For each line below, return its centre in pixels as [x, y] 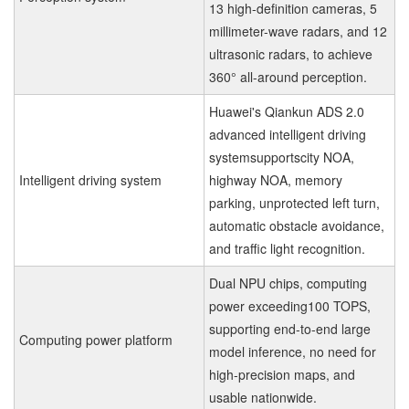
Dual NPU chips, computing [288, 283]
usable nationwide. [263, 397]
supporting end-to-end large [290, 329]
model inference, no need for [293, 351]
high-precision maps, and [282, 374]
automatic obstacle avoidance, [297, 225]
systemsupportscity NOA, [282, 157]
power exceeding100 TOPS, [290, 306]
